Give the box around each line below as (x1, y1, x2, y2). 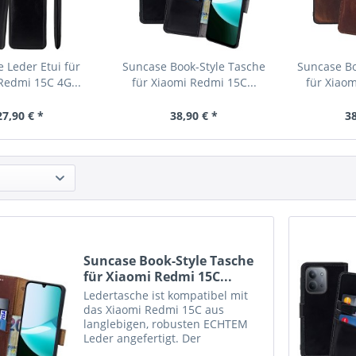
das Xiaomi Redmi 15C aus (83, 302, 225, 318)
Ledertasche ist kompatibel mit (83, 288, 249, 304)
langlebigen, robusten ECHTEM (83, 316, 249, 332)
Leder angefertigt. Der (83, 331, 202, 346)
